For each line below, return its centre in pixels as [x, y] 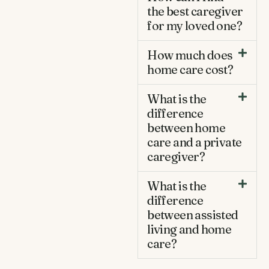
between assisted [193, 214]
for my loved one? [195, 25]
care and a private [195, 142]
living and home [189, 229]
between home [186, 127]
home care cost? [190, 69]
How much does [190, 55]
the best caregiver [195, 11]
